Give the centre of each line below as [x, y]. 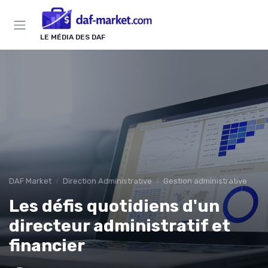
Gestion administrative [205, 181]
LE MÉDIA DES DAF [73, 37]
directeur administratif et [120, 226]
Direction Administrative [107, 181]
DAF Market [30, 181]
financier [47, 246]
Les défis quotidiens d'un [114, 206]
